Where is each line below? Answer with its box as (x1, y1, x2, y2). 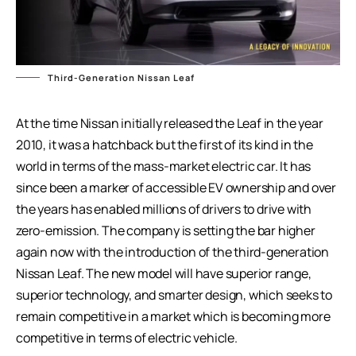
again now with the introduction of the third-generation (16, 242, 329, 261)
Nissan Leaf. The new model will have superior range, (16, 264, 311, 282)
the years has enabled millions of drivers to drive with (16, 199, 311, 218)
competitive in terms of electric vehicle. (16, 328, 238, 346)
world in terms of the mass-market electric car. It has (16, 157, 311, 175)
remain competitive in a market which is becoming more (16, 307, 331, 325)
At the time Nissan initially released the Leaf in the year (16, 114, 323, 132)
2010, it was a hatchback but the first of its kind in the (16, 135, 313, 153)
